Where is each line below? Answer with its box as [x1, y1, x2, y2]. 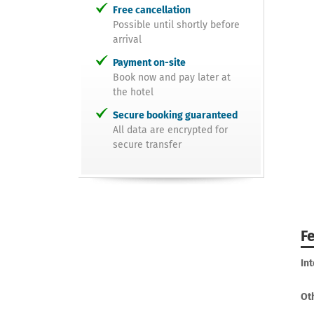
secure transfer [113, 139, 182, 151]
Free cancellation [113, 4, 191, 17]
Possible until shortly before [113, 19, 240, 32]
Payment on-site [113, 57, 186, 69]
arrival [113, 34, 142, 46]
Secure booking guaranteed [113, 109, 238, 122]
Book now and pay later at [113, 71, 231, 84]
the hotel [113, 86, 153, 99]
